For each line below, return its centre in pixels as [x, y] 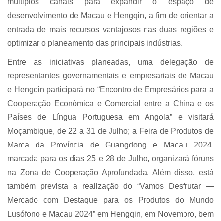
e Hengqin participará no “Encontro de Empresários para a [110, 90]
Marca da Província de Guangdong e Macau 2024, [110, 145]
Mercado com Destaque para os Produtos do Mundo [110, 200]
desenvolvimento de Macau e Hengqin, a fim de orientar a [110, 16]
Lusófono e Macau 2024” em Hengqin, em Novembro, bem [110, 214]
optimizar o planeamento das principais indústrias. [95, 43]
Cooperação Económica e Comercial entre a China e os [110, 104]
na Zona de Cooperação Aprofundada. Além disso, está [110, 173]
